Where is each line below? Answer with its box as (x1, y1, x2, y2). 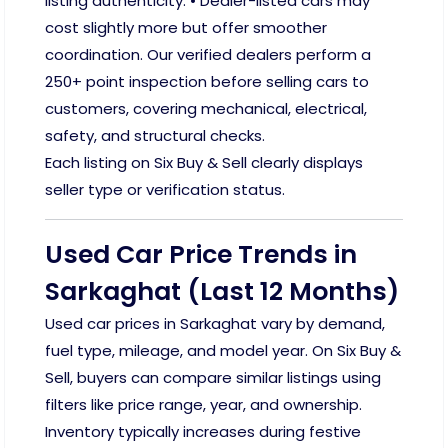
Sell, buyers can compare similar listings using (45, 367, 381, 388)
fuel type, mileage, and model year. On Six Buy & (45, 340, 401, 361)
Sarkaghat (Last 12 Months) (45, 274, 399, 309)
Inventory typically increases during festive (45, 421, 361, 442)
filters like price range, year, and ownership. (45, 394, 362, 415)
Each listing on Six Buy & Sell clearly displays (45, 152, 363, 173)
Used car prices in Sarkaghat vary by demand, (45, 313, 385, 334)
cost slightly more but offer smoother (45, 17, 327, 38)
